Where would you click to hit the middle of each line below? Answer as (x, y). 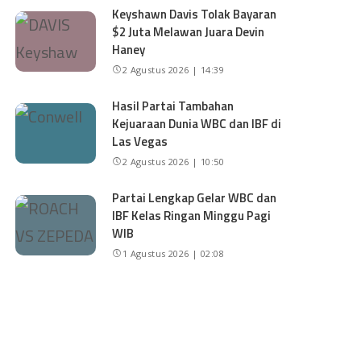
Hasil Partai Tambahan (173, 106)
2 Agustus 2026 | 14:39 (173, 70)
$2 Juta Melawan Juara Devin (189, 32)
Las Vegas (140, 141)
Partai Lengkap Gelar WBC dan (195, 198)
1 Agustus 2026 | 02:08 (173, 253)
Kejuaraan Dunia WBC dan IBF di (197, 124)
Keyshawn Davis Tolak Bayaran (195, 14)
